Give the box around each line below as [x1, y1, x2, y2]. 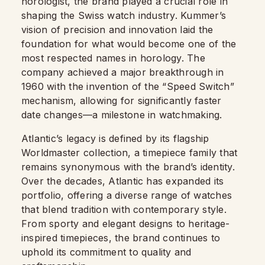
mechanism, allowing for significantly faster [21, 95, 222, 106]
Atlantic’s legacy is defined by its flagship [21, 132, 209, 144]
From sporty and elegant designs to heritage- [21, 218, 230, 230]
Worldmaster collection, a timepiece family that [21, 147, 238, 159]
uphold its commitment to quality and [21, 246, 192, 258]
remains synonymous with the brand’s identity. [21, 161, 235, 173]
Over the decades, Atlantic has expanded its [21, 175, 224, 187]
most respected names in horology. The [21, 52, 205, 64]
